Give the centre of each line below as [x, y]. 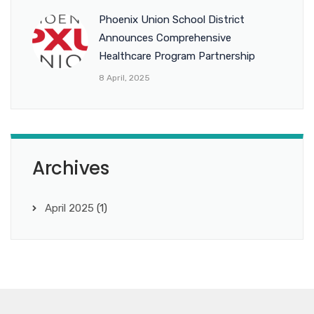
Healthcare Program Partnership [177, 56]
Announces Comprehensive [165, 38]
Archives [70, 168]
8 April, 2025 [124, 78]
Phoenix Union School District [172, 20]
